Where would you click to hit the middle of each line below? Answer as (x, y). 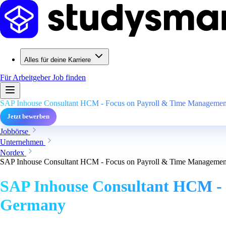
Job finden (69, 77)
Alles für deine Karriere (58, 60)
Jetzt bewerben (28, 117)
